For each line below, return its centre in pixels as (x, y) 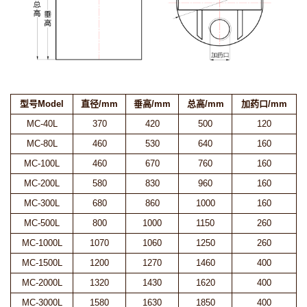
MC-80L (42, 143)
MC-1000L (42, 243)
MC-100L (42, 163)
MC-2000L (42, 282)
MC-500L (42, 223)
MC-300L (42, 203)
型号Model (42, 103)
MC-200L (42, 183)
